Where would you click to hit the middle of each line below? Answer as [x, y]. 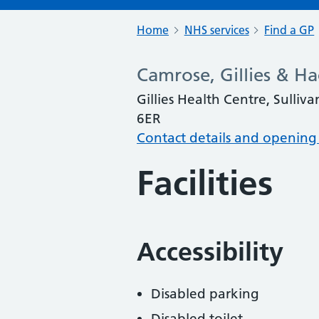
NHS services [216, 30]
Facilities [205, 183]
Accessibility [210, 252]
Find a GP [289, 30]
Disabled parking [205, 294]
